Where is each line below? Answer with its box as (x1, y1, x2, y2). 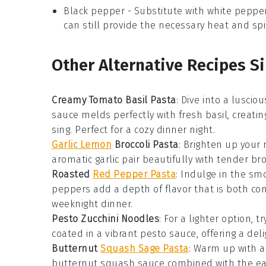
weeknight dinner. (52, 198, 133, 210)
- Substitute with (125, 5, 207, 17)
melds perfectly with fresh (78, 109, 205, 121)
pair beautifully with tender (119, 154, 251, 165)
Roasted (52, 169, 93, 180)
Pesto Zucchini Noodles (52, 213, 159, 224)
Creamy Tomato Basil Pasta (52, 94, 176, 106)
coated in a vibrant (52, 228, 140, 239)
